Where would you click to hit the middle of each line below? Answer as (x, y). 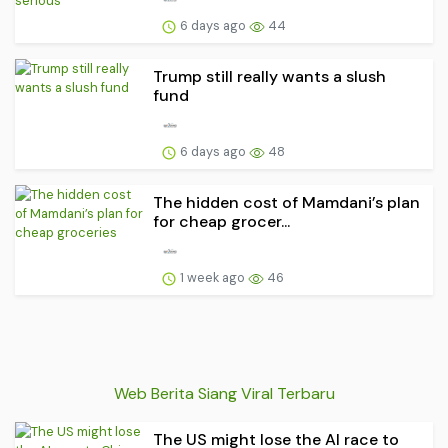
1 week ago (212, 278)
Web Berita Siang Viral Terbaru (224, 394)
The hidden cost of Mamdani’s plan (286, 203)
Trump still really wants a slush (269, 77)
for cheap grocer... (221, 222)
